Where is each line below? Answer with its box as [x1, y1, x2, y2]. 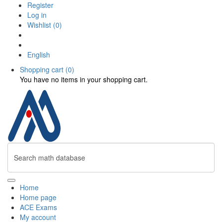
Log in [27, 10, 47, 20]
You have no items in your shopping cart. [20, 74, 148, 84]
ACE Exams [20, 202, 57, 212]
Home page [20, 192, 56, 202]
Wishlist [27, 20, 51, 30]
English [27, 50, 50, 59]
